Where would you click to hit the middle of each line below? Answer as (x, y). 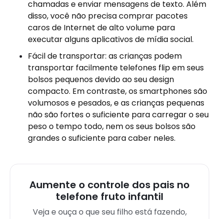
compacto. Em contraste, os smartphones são (118, 91)
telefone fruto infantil (109, 197)
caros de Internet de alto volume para (101, 28)
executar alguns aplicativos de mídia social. (111, 39)
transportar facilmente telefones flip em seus (116, 68)
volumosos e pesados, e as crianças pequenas (116, 103)
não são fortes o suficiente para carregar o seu (118, 115)
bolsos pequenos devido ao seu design (101, 79)
